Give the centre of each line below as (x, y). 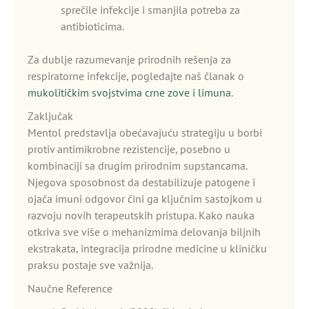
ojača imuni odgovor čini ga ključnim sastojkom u (145, 199)
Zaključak (50, 116)
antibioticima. (92, 26)
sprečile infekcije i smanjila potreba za (150, 10)
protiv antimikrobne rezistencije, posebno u (129, 149)
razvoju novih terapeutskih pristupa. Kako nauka (141, 215)
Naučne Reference (70, 288)
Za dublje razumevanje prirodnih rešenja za (129, 59)
